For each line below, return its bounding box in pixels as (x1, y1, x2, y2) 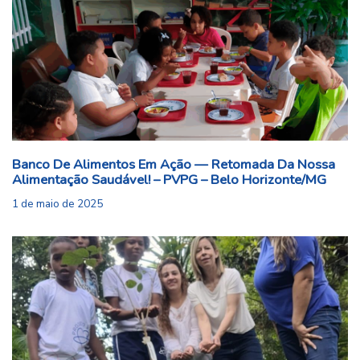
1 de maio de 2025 (12, 196, 103, 212)
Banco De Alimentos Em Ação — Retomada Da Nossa (12, 155, 335, 174)
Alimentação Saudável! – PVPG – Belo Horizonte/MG (12, 170, 326, 190)
